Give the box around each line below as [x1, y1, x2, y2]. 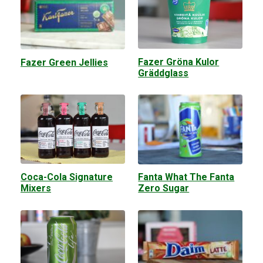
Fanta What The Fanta [138, 171, 235, 183]
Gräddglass [138, 67, 189, 79]
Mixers [21, 182, 51, 194]
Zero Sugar [138, 183, 190, 194]
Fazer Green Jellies [21, 56, 108, 68]
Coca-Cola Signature [21, 171, 113, 183]
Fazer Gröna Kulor [138, 56, 220, 68]
